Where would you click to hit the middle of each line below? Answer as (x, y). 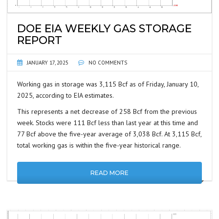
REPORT (40, 40)
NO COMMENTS (107, 62)
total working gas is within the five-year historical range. (99, 145)
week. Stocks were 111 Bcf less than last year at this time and (108, 122)
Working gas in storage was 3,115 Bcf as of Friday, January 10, (108, 84)
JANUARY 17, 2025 (48, 62)
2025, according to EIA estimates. (66, 95)
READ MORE (109, 173)
